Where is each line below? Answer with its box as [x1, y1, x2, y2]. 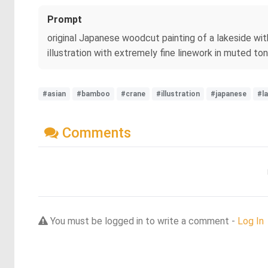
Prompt [47, 14, 82, 25]
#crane [121, 90, 145, 98]
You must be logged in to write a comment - [48, 215, 237, 227]
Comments [59, 124, 131, 141]
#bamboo [77, 90, 110, 98]
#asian [42, 90, 66, 98]
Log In [237, 215, 264, 227]
